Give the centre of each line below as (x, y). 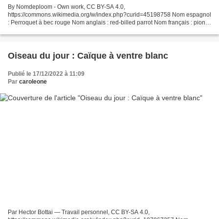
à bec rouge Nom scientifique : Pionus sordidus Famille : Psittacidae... (100, 30)
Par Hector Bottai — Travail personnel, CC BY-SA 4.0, (79, 212)
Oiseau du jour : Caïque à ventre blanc (123, 55)
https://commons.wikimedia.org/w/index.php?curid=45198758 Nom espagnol (109, 14)
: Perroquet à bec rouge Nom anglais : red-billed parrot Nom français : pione (108, 22)
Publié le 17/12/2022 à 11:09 (46, 74)
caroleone (33, 81)
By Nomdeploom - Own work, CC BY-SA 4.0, (66, 7)
